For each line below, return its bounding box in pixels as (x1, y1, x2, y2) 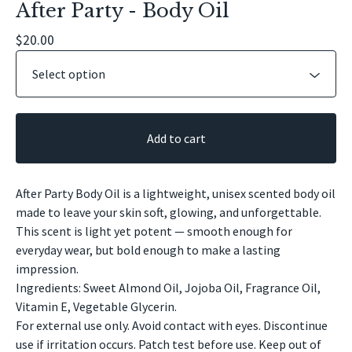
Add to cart (146, 130, 206, 146)
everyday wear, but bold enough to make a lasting (16, 242, 280, 258)
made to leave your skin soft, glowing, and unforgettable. (16, 204, 321, 220)
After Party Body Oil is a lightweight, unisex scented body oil (16, 185, 335, 201)
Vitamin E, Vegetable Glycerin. (16, 299, 177, 314)
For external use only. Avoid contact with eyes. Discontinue (16, 317, 328, 333)
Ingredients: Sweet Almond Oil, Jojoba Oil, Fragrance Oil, (16, 280, 321, 295)
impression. (16, 261, 79, 277)
